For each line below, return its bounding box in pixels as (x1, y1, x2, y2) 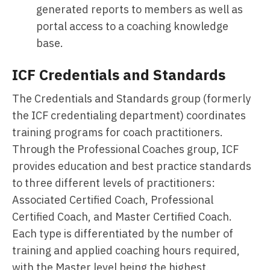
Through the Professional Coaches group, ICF (12, 142, 239, 156)
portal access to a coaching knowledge (36, 19, 228, 33)
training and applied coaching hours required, (12, 243, 240, 257)
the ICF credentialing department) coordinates (12, 108, 246, 122)
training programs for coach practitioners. (12, 125, 223, 139)
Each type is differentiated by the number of (12, 227, 233, 240)
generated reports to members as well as (36, 2, 243, 16)
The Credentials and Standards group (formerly (12, 92, 251, 105)
